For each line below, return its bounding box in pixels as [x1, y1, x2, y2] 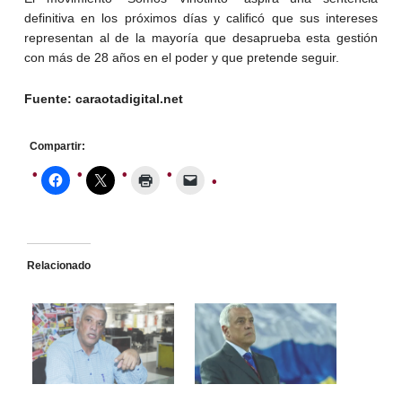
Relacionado [26, 258, 91, 272]
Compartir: [29, 139, 85, 153]
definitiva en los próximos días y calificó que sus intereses [23, 10, 379, 25]
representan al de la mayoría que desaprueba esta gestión [23, 30, 379, 45]
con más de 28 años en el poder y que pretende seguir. [23, 49, 339, 65]
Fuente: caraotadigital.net [23, 91, 183, 106]
